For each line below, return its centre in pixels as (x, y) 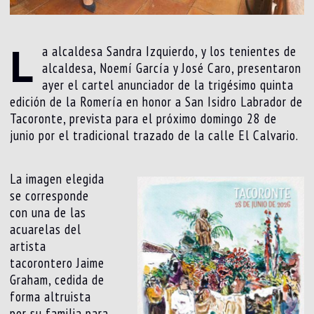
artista (28, 246)
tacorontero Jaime (57, 262)
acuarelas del (46, 229)
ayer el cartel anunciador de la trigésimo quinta (168, 84)
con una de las (48, 212)
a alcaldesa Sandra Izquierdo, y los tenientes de (170, 51)
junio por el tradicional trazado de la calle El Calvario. (155, 135)
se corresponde (50, 195)
